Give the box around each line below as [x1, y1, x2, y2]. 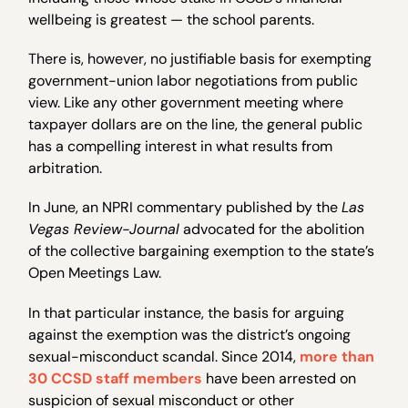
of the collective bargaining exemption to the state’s [28, 241, 375, 261]
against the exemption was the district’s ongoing [28, 324, 352, 344]
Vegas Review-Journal [28, 219, 180, 240]
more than [300, 346, 375, 366]
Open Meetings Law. [28, 263, 162, 283]
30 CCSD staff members [28, 368, 203, 388]
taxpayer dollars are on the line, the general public [28, 115, 363, 135]
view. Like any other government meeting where [28, 93, 344, 113]
